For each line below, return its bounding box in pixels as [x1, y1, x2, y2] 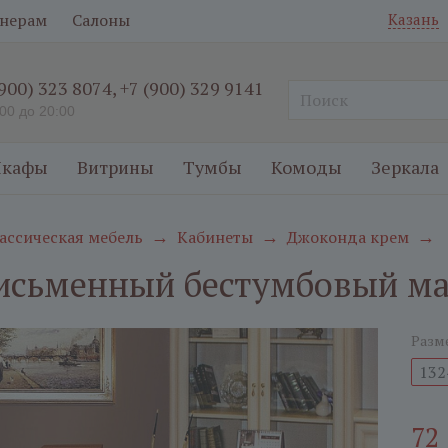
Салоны [72, 9, 130, 31]
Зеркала [371, 155, 439, 179]
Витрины [77, 155, 154, 179]
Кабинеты [177, 226, 253, 248]
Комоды [271, 155, 342, 179]
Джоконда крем [287, 226, 409, 248]
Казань [388, 9, 439, 29]
